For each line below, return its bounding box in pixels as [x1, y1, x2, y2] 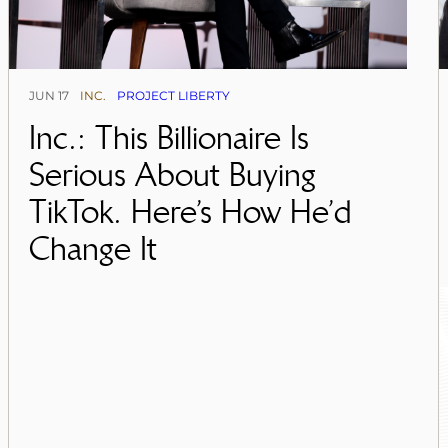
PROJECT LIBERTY [117, 88, 231, 104]
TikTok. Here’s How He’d [29, 192, 353, 232]
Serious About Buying [29, 155, 317, 195]
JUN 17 [29, 88, 70, 104]
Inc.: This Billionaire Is [29, 118, 310, 158]
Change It [29, 229, 158, 269]
